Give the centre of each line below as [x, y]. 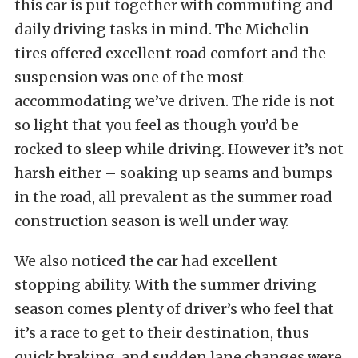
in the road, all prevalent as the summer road [173, 197]
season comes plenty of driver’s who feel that [174, 309]
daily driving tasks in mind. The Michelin [162, 29]
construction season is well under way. [151, 221]
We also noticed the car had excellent [146, 261]
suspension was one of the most [129, 77]
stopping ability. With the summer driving [165, 285]
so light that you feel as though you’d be [157, 125]
